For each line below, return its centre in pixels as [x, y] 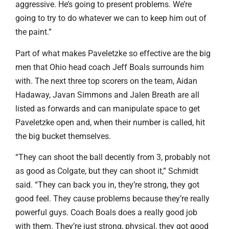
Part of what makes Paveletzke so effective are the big [113, 53]
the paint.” [33, 32]
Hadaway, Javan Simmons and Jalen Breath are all [107, 95]
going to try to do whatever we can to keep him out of [111, 18]
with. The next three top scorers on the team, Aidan [106, 81]
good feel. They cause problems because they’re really [112, 198]
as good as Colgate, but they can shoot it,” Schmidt [107, 171]
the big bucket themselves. [63, 136]
